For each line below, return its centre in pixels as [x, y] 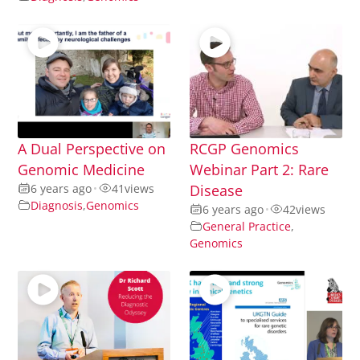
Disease [216, 190]
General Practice [247, 226]
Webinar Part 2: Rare [259, 169]
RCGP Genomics [244, 148]
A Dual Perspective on [92, 148]
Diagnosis [57, 205]
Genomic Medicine [82, 169]
